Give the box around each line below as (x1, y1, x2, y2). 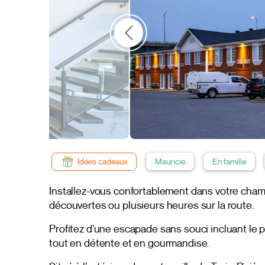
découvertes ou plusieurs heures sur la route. (49, 198, 254, 212)
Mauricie (154, 156, 185, 167)
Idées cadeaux (77, 156, 128, 167)
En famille (212, 156, 246, 167)
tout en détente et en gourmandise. (49, 236, 210, 250)
